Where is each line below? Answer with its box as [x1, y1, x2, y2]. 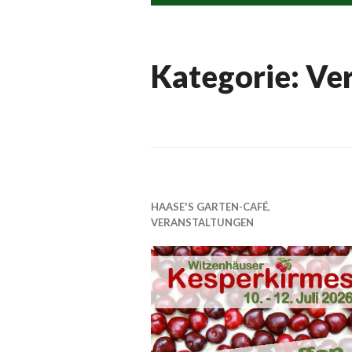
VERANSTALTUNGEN [151, 215, 254, 229]
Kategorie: [151, 57, 306, 94]
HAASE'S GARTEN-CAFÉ [151, 200, 268, 213]
